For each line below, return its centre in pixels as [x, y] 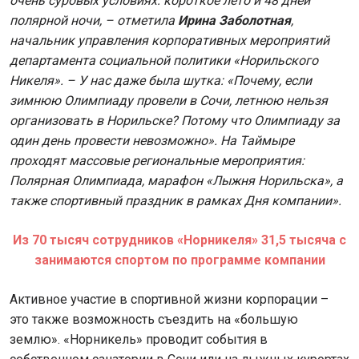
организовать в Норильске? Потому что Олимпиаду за [175, 121]
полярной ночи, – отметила [94, 21]
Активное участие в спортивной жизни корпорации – [169, 300]
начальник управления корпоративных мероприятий [169, 41]
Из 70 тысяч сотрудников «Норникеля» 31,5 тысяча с [179, 240]
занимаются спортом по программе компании [179, 260]
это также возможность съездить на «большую [154, 320]
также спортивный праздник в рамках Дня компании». [175, 201]
